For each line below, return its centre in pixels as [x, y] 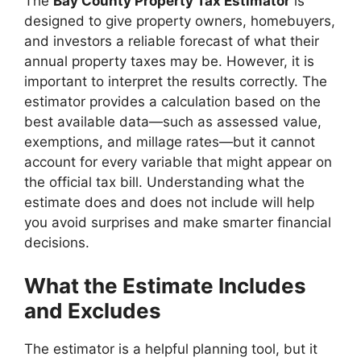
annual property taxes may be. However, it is [169, 61]
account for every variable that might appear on [178, 162]
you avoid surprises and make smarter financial [178, 222]
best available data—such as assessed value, [173, 121]
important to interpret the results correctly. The [176, 81]
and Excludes [93, 311]
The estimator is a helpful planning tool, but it [171, 349]
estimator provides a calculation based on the [172, 101]
